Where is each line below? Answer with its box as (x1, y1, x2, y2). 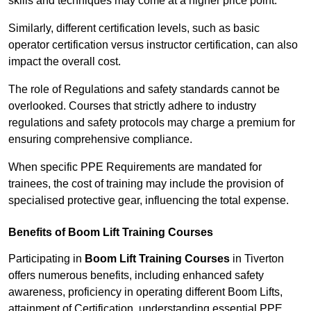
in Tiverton (230, 253, 284, 265)
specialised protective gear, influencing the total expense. (8, 194, 289, 207)
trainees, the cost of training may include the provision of (8, 178, 283, 190)
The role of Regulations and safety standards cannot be (8, 83, 280, 96)
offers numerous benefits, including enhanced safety (8, 269, 264, 282)
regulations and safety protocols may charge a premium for (8, 117, 295, 129)
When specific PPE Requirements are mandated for (8, 161, 262, 174)
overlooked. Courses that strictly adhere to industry (8, 100, 256, 112)
